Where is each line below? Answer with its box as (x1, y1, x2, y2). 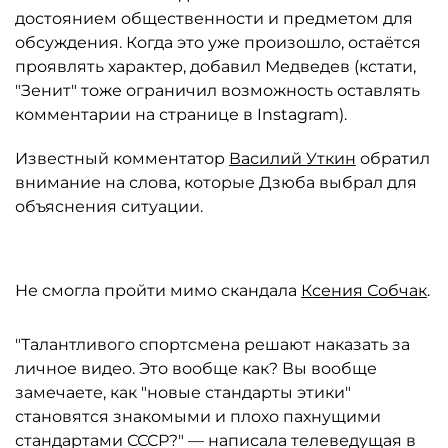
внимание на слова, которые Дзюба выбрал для (15, 173, 417, 192)
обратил (356, 149, 430, 168)
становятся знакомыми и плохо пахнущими (15, 407, 381, 426)
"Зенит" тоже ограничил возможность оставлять (15, 81, 420, 100)
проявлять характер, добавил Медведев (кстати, (15, 57, 416, 76)
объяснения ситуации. (15, 197, 203, 216)
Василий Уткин (229, 149, 356, 168)
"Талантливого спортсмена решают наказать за (15, 335, 410, 354)
